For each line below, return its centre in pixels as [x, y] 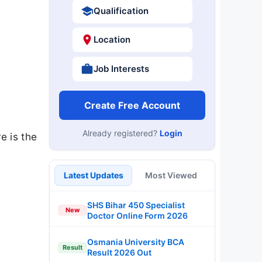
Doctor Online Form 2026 [137, 215]
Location [112, 39]
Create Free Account [132, 105]
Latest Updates [93, 175]
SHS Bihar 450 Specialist [136, 205]
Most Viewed [171, 175]
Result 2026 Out [119, 252]
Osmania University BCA [136, 242]
